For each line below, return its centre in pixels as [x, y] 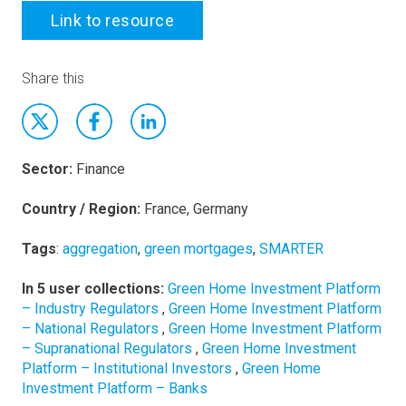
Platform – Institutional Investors [129, 368]
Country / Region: [81, 209]
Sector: [47, 169]
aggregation [100, 249]
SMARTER [291, 249]
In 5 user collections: [95, 289]
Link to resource [112, 20]
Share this [53, 78]
